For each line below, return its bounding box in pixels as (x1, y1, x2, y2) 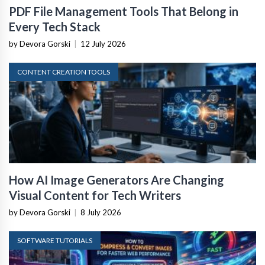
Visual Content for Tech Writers (9, 188, 181, 203)
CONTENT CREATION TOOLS (17, 67, 110, 77)
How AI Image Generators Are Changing (9, 173, 224, 188)
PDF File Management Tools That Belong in (9, 4, 238, 19)
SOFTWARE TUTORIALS (17, 236, 92, 245)
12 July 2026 (80, 39, 126, 49)
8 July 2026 (80, 208, 121, 218)
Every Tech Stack (9, 20, 101, 34)
